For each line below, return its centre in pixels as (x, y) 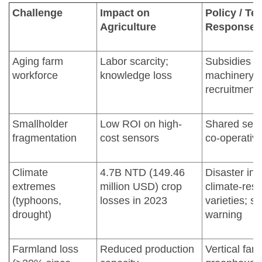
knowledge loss (136, 75)
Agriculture (128, 27)
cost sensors (130, 138)
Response (230, 27)
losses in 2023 (134, 200)
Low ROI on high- (141, 124)
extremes (34, 186)
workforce (35, 75)
